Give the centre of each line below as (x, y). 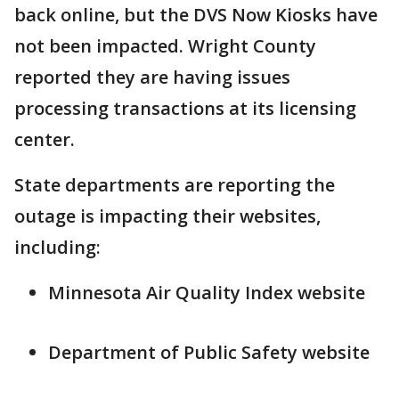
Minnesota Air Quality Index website (207, 293)
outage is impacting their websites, (167, 216)
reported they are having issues (152, 77)
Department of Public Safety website (209, 352)
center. (47, 139)
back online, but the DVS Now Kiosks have (196, 15)
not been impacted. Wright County (165, 46)
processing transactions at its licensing (185, 108)
